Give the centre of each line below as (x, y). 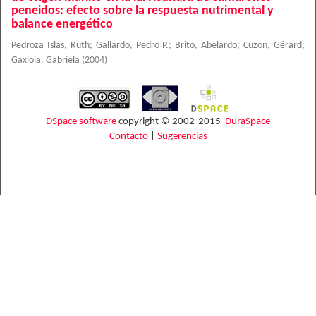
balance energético (62, 24)
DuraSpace (248, 122)
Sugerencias (182, 136)
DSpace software (81, 122)
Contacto (128, 136)
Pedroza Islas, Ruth (50, 45)
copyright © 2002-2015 (171, 122)
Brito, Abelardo (206, 45)
